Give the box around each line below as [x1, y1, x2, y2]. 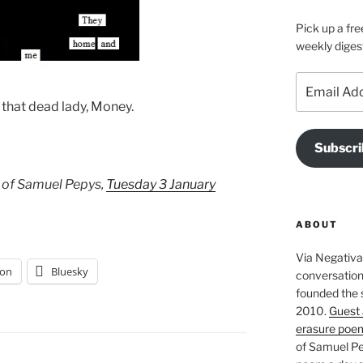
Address [294, 91, 341, 105]
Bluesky [51, 264, 88, 280]
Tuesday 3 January [106, 177, 216, 193]
